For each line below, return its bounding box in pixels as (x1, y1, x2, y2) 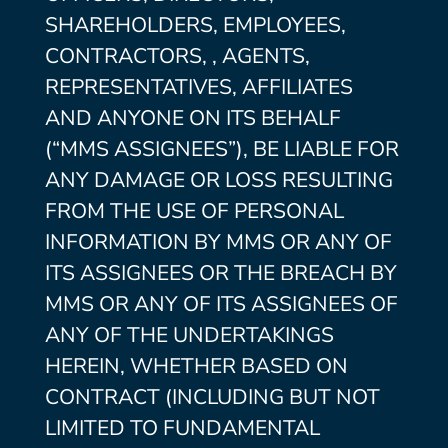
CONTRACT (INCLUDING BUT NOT (44, 383, 380, 411)
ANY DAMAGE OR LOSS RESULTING (44, 166, 393, 194)
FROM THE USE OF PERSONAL (44, 197, 344, 225)
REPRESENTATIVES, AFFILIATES (44, 73, 353, 101)
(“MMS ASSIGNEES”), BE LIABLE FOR (44, 135, 399, 163)
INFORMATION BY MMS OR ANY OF (44, 228, 392, 256)
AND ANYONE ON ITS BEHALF (44, 104, 341, 132)
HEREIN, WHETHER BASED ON (44, 352, 348, 380)
